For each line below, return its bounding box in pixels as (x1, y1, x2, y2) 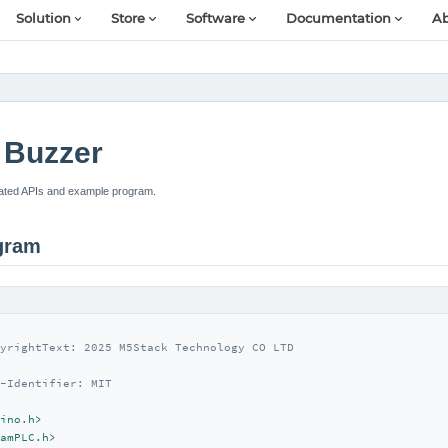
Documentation (286, 11, 392, 27)
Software (186, 11, 246, 27)
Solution (15, 11, 71, 27)
